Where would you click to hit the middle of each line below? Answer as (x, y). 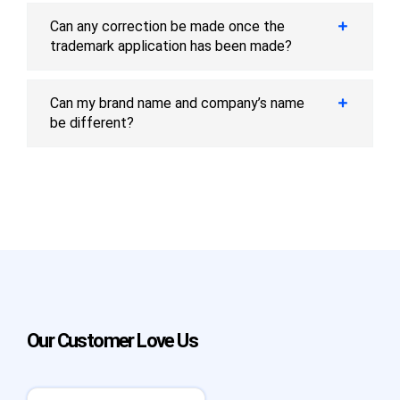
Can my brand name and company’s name (177, 103)
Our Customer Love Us (112, 340)
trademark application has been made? (171, 46)
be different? (92, 122)
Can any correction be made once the (167, 26)
